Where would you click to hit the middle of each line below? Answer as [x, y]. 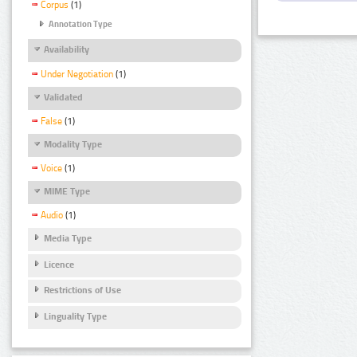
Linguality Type [75, 316]
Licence [59, 264]
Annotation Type [80, 25]
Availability [67, 50]
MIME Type [67, 192]
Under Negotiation [77, 74]
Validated [63, 97]
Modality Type [73, 144]
